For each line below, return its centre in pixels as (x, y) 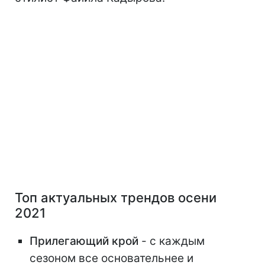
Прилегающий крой (84, 241)
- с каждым (172, 241)
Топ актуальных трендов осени (116, 198)
